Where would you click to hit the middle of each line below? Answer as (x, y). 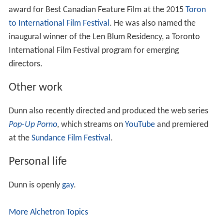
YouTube (140, 125)
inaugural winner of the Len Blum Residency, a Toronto (104, 37)
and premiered (181, 125)
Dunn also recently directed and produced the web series (108, 111)
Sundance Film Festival (71, 139)
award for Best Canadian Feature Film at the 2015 (97, 10)
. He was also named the (152, 24)
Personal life (38, 162)
